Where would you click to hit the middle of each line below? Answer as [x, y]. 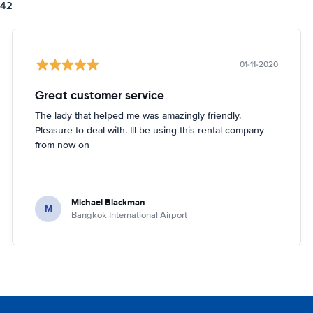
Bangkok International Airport [130, 215]
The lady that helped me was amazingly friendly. [138, 115]
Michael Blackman [109, 202]
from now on [63, 145]
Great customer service [100, 95]
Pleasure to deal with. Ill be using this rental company [150, 130]
